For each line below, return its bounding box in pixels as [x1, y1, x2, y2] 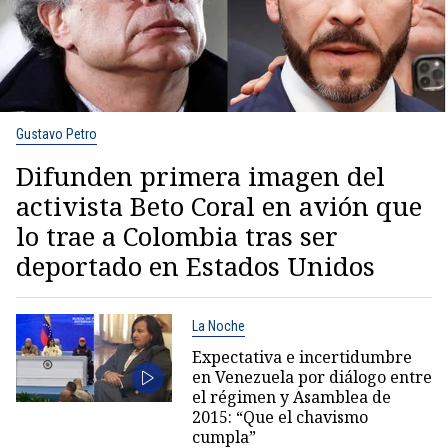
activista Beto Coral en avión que [16, 188, 422, 224]
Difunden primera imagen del [16, 158, 385, 194]
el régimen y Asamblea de [191, 386, 391, 408]
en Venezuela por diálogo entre [191, 366, 432, 388]
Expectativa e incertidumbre [191, 346, 412, 368]
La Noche [191, 318, 245, 334]
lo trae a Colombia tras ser [16, 218, 338, 254]
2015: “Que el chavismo [191, 406, 368, 428]
